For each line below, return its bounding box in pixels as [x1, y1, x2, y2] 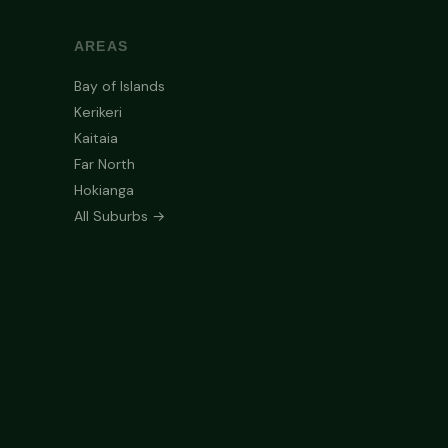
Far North [73, 154, 135, 173]
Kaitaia [73, 128, 118, 147]
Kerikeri [73, 102, 122, 121]
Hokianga [73, 180, 134, 199]
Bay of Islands [73, 76, 165, 95]
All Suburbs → [73, 206, 165, 225]
